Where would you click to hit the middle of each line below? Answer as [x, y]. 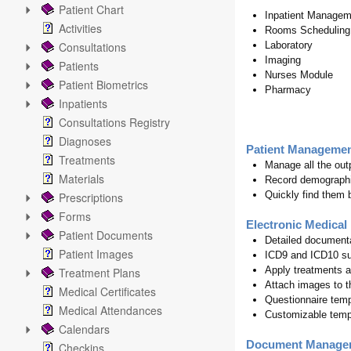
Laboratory [289, 45]
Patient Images [96, 254]
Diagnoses [85, 141]
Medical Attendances [110, 310]
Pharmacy [288, 90]
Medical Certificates [107, 291]
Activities [80, 28]
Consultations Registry [114, 122]
